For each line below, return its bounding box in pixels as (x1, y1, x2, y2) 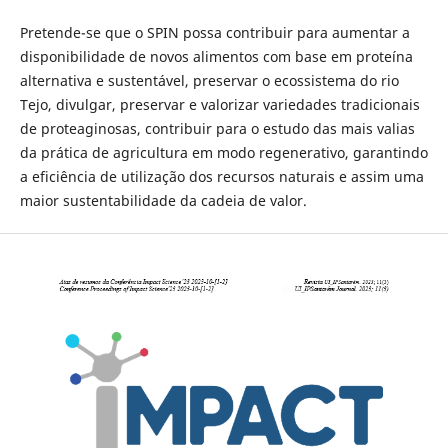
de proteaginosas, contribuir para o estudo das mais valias (19, 119, 415, 139)
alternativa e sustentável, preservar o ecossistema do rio (19, 71, 399, 91)
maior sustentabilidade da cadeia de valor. (19, 191, 307, 211)
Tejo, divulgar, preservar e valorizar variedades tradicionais (19, 95, 420, 115)
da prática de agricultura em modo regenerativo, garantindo (19, 143, 428, 163)
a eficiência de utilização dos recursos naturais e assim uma (19, 167, 424, 187)
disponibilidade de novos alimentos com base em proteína (19, 47, 413, 67)
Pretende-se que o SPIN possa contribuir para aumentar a (19, 23, 410, 43)
